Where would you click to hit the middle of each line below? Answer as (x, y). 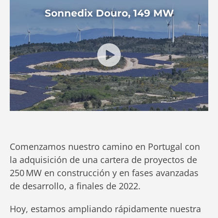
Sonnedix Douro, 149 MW (109, 13)
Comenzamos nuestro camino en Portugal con (105, 146)
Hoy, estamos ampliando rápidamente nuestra (105, 209)
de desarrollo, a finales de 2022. (75, 186)
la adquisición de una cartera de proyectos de (103, 160)
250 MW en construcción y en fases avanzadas (104, 173)
